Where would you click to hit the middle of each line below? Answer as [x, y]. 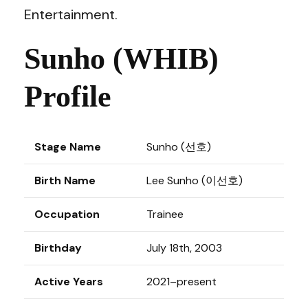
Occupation [67, 214]
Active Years [69, 282]
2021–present [181, 282]
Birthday [58, 248]
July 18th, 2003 [184, 248]
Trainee [165, 214]
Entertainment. [71, 14]
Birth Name [65, 180]
